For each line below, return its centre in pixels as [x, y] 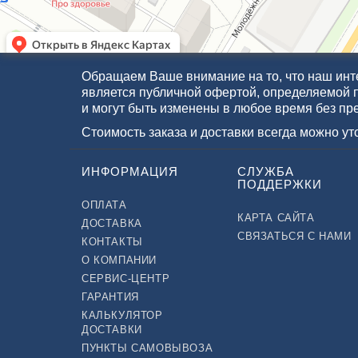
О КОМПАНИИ [119, 260]
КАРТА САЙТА [276, 218]
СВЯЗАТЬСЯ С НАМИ [294, 236]
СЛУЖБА [266, 171]
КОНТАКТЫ [112, 242]
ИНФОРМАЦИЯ [130, 171]
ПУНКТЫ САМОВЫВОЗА [147, 348]
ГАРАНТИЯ [110, 297]
